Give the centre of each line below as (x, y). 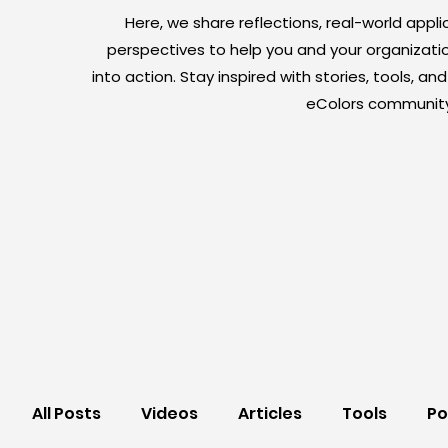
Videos (169, 413)
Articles (270, 413)
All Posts (66, 413)
